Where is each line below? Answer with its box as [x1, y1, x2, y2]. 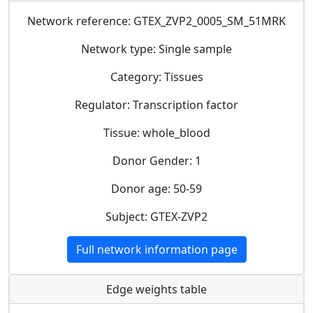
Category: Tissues [110, 68, 203, 85]
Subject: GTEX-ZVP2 [105, 208, 208, 224]
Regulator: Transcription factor [75, 96, 238, 112]
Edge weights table [106, 281, 207, 297]
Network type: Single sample [81, 41, 232, 57]
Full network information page [75, 241, 238, 257]
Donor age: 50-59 [111, 180, 202, 196]
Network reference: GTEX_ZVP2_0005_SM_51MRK [27, 13, 286, 29]
